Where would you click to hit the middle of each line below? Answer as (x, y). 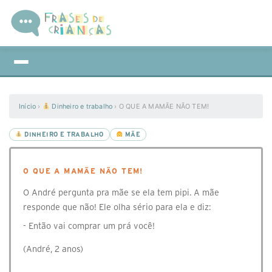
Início (28, 106)
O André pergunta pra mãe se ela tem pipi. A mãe (121, 192)
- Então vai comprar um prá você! (89, 226)
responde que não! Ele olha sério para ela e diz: (117, 207)
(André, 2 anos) (53, 249)
